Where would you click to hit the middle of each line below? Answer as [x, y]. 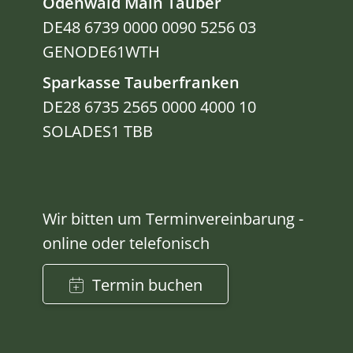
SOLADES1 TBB [98, 132]
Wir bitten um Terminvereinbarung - [173, 219]
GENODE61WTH [102, 52]
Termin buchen [148, 284]
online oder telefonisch [126, 243]
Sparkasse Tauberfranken [141, 83]
